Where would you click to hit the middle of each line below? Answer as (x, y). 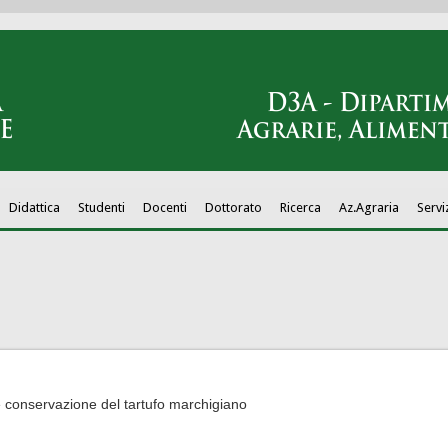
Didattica (34, 207)
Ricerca (300, 207)
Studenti (101, 207)
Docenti (164, 207)
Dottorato (233, 207)
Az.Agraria (368, 207)
